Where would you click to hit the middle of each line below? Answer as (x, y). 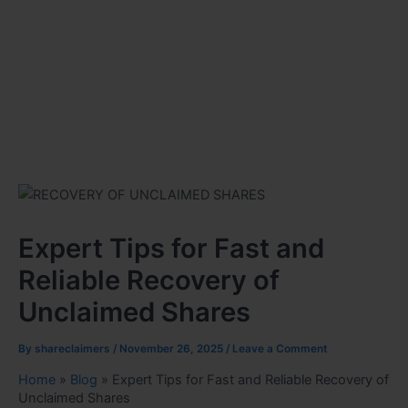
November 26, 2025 (173, 348)
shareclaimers (74, 348)
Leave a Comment (280, 348)
